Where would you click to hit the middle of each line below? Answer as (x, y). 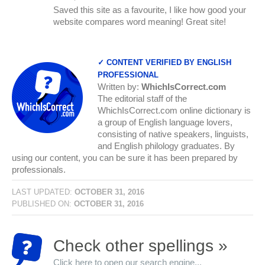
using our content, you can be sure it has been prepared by (125, 157)
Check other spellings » (140, 245)
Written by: (119, 86)
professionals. (39, 169)
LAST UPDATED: (43, 192)
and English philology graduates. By (166, 146)
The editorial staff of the (142, 98)
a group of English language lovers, (165, 122)
